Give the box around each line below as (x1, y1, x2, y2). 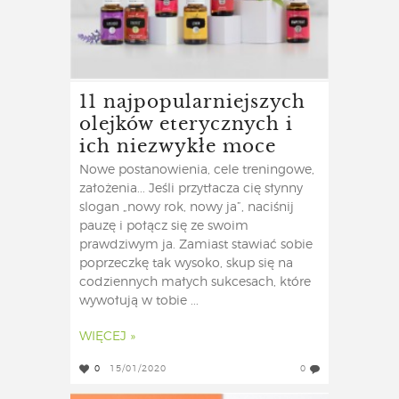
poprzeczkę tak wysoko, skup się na (79, 257, 293, 271)
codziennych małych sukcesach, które (79, 276, 311, 289)
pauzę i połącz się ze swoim (79, 220, 248, 233)
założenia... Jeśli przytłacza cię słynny (79, 183, 303, 196)
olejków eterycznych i (79, 109, 293, 137)
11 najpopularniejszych (79, 86, 305, 115)
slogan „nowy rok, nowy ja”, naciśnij (79, 201, 294, 215)
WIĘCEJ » (79, 330, 135, 344)
